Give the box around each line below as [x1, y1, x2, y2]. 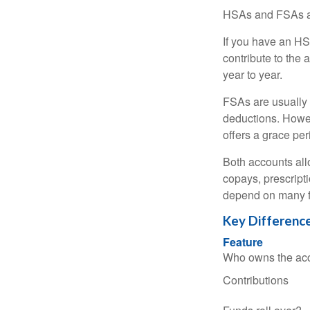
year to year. [223, 66, 282, 82]
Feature [223, 234, 263, 250]
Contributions [223, 272, 289, 288]
